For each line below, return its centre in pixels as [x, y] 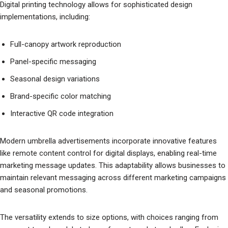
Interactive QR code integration [62, 113]
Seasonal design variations [55, 79]
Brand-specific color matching [61, 96]
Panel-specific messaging [53, 61]
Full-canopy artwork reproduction [66, 44]
